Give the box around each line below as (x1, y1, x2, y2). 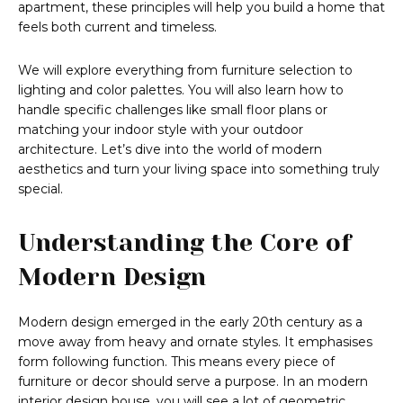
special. (18, 181, 63, 198)
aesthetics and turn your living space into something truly (18, 161, 380, 178)
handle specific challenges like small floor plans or (18, 102, 327, 119)
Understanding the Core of (18, 228, 352, 257)
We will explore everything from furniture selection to (18, 62, 353, 79)
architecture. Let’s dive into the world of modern (18, 141, 322, 158)
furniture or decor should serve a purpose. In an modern (18, 373, 368, 390)
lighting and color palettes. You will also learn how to (18, 82, 344, 99)
